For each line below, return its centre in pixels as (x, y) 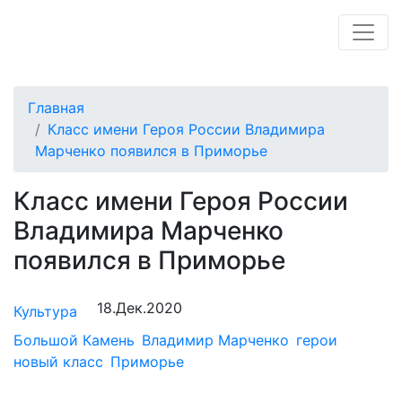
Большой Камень (74, 340)
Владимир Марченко (215, 340)
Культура (45, 311)
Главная (56, 108)
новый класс (58, 362)
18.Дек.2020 (140, 308)
